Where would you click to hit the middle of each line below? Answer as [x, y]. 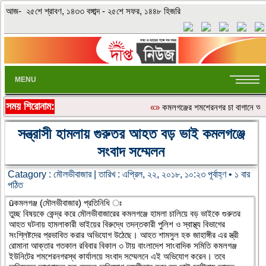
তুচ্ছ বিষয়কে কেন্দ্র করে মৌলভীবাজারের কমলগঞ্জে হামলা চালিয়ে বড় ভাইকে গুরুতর [125, 213]
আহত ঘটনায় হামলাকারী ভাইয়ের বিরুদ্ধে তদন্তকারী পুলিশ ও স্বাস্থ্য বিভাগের [117, 224]
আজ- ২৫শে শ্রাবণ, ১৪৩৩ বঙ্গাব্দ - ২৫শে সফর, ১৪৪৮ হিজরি [93, 11]
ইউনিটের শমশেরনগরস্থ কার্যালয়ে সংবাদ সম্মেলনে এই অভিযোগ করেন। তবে [117, 256]
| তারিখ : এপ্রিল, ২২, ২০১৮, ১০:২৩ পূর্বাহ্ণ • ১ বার [171, 174]
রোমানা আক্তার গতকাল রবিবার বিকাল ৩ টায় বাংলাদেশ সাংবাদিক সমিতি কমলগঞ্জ [123, 245]
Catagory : [31, 174]
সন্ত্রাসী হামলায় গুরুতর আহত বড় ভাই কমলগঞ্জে [131, 133]
